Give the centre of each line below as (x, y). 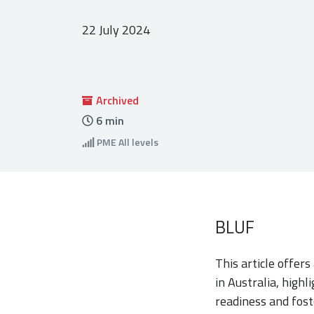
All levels (137, 142)
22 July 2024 (116, 30)
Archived (117, 100)
